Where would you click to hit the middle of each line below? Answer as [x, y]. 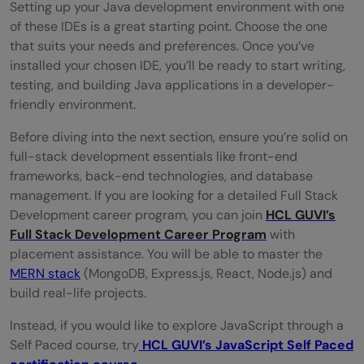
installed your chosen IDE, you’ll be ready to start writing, [178, 66]
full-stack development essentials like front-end [154, 157]
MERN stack [45, 274]
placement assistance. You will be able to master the [166, 254]
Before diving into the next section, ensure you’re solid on [179, 137]
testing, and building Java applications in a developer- [172, 85]
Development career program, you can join [138, 215]
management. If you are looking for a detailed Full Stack [174, 196]
